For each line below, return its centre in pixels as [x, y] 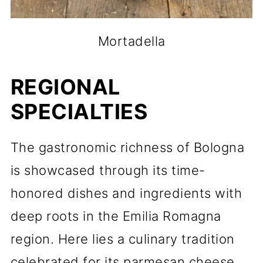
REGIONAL [65, 87]
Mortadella [131, 41]
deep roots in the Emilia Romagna [116, 216]
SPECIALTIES [79, 112]
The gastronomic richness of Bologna [127, 147]
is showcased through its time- [108, 170]
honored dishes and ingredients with [126, 193]
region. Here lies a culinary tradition [122, 239]
